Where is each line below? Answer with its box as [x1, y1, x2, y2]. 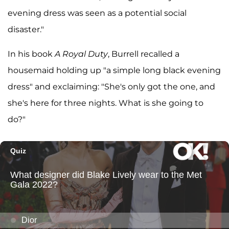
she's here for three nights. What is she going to [8, 98, 203, 108]
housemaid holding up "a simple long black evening [8, 65, 221, 76]
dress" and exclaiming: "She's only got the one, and [8, 82, 215, 92]
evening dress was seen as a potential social [8, 8, 187, 18]
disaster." [8, 25, 44, 35]
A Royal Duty [55, 49, 108, 59]
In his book [8, 49, 55, 59]
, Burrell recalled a [108, 49, 179, 59]
